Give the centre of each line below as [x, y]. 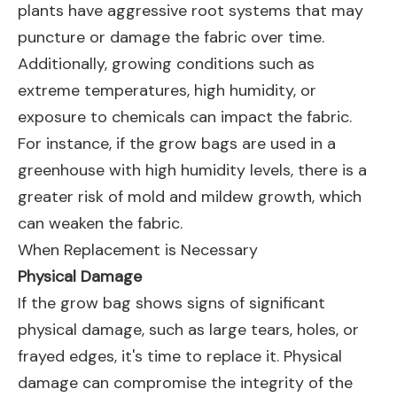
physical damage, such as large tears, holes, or [188, 330]
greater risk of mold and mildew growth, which [190, 197]
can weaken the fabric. [100, 223]
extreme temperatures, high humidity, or [167, 90]
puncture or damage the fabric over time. [171, 37]
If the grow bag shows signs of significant [171, 303]
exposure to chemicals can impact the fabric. [185, 117]
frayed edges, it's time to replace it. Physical [180, 356]
